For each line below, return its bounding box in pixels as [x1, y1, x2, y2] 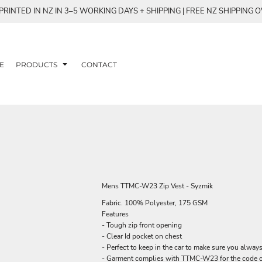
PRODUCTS [16, 60, 59, 69]
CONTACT [81, 60, 117, 69]
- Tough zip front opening [102, 220, 182, 230]
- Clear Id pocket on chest [102, 232, 182, 241]
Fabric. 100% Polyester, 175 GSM [102, 198, 208, 208]
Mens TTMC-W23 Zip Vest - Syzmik [102, 181, 213, 191]
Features [102, 209, 129, 219]
